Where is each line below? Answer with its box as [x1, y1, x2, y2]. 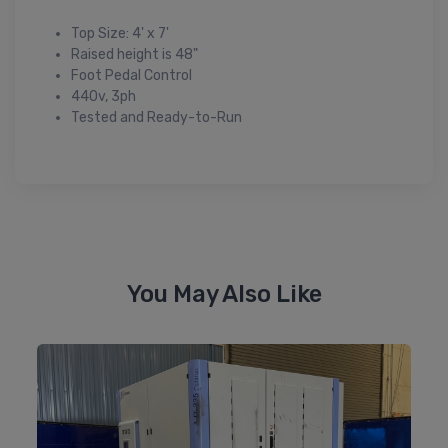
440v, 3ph [71, 87, 136, 105]
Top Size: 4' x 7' [71, 24, 169, 42]
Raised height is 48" [71, 45, 198, 63]
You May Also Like [126, 279, 322, 308]
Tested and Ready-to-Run [71, 108, 242, 126]
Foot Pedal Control [71, 66, 192, 84]
